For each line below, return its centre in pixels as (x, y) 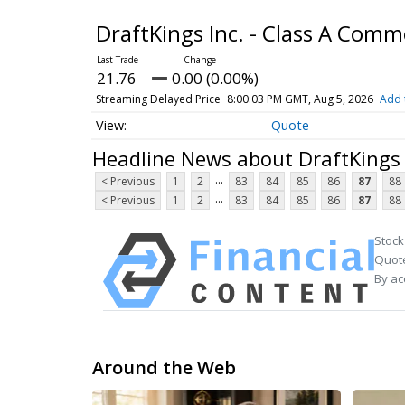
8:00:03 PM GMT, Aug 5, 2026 (300, 99)
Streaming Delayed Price (158, 99)
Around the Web (164, 368)
